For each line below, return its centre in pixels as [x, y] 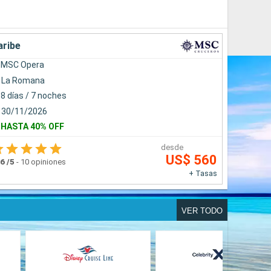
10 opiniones [43, 162]
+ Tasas [203, 173]
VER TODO [202, 211]
